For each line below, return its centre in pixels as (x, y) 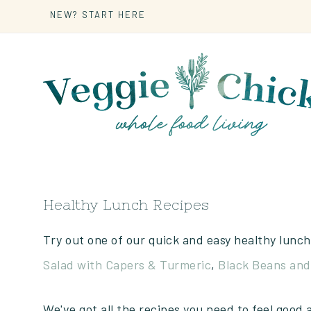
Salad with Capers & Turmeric (127, 264)
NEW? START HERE (98, 15)
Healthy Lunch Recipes (126, 204)
